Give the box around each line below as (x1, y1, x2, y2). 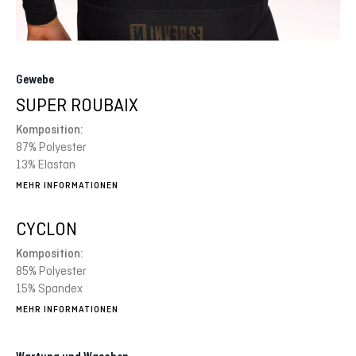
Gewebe (16, 73, 54, 87)
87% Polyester (16, 140, 87, 154)
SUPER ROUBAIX (16, 95, 138, 116)
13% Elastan (16, 157, 75, 172)
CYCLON (16, 219, 77, 240)
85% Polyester (16, 264, 87, 278)
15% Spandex (16, 281, 83, 296)
